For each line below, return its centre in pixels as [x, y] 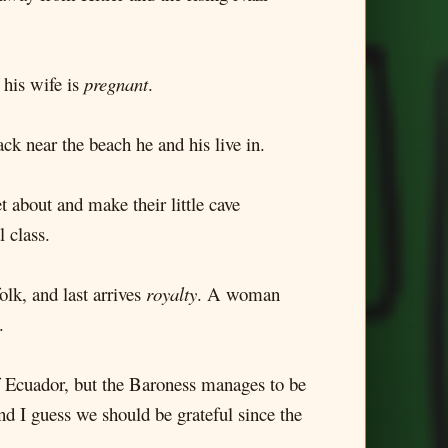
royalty [171, 293]
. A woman [238, 293]
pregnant [116, 83]
